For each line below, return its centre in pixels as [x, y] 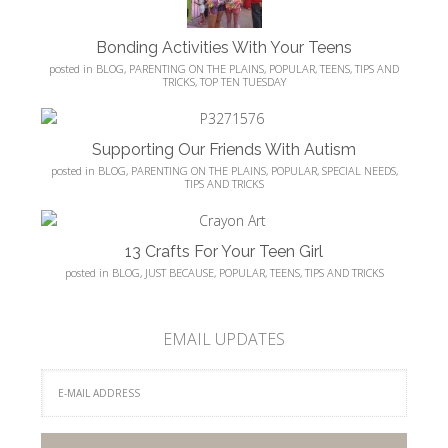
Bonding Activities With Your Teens [224, 47]
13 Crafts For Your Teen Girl [224, 251]
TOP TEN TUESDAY [242, 81]
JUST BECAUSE [179, 272]
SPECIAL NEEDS [358, 170]
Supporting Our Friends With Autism [224, 149]
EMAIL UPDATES [224, 338]
